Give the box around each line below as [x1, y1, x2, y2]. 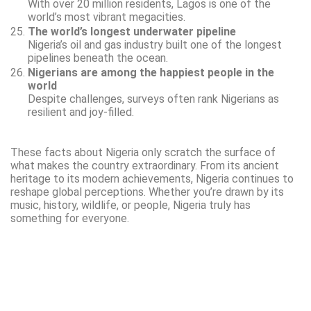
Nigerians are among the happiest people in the [28, 66, 274, 79]
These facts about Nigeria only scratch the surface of [10, 146, 276, 159]
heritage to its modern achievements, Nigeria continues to [10, 172, 294, 185]
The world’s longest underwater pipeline [28, 25, 236, 38]
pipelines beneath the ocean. [28, 51, 168, 65]
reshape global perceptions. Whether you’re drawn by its [10, 185, 284, 199]
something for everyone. [10, 212, 129, 225]
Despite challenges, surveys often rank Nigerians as [28, 92, 279, 106]
